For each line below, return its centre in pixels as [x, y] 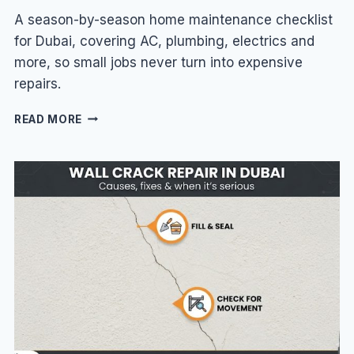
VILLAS [102, 198]
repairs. [37, 83]
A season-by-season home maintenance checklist [173, 19]
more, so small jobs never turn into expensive [158, 62]
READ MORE [48, 119]
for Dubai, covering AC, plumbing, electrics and [164, 41]
